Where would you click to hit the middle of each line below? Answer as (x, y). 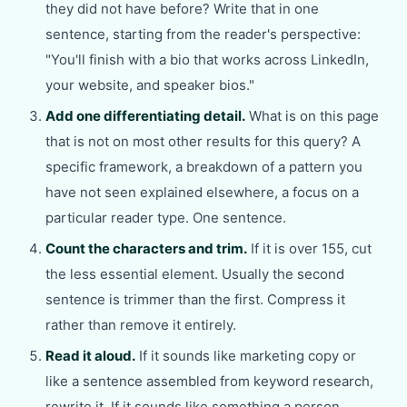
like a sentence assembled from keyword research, (209, 381)
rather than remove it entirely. (141, 325)
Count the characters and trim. (146, 248)
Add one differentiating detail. (145, 116)
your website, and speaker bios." (150, 85)
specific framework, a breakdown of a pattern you (204, 167)
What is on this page (312, 116)
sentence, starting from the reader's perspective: (203, 34)
